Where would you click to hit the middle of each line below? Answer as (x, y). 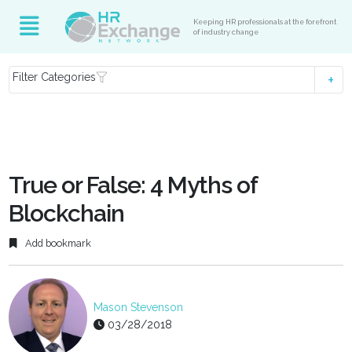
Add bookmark (57, 244)
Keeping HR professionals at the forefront (265, 22)
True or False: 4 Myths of (133, 185)
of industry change (226, 32)
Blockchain (67, 213)
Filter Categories (55, 77)
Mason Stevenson (139, 308)
